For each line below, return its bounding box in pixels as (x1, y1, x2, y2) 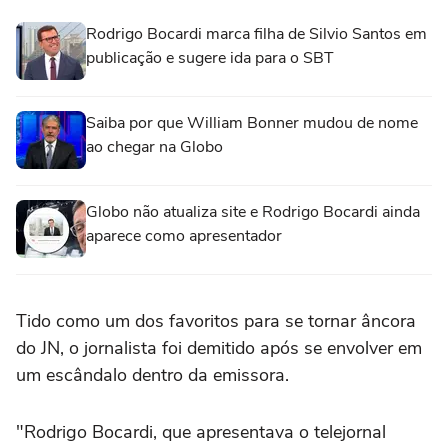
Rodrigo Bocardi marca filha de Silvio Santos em (86, 23, 427, 46)
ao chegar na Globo (86, 136, 223, 159)
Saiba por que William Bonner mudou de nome (86, 112, 418, 135)
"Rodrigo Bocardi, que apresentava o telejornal (16, 420, 386, 445)
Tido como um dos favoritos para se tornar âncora (16, 309, 416, 334)
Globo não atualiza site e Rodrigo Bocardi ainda (86, 201, 420, 224)
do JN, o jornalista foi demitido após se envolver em (16, 336, 422, 361)
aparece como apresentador (86, 225, 286, 248)
